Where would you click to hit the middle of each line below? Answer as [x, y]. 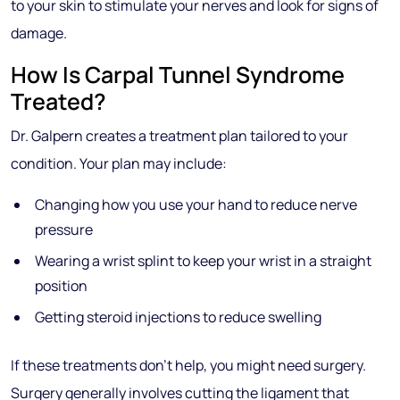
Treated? [58, 101]
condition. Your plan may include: [119, 163]
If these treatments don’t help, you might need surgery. [188, 365]
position [61, 286]
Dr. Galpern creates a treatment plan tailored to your [179, 136]
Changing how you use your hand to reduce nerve [196, 204]
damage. [39, 33]
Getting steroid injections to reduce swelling [178, 317]
